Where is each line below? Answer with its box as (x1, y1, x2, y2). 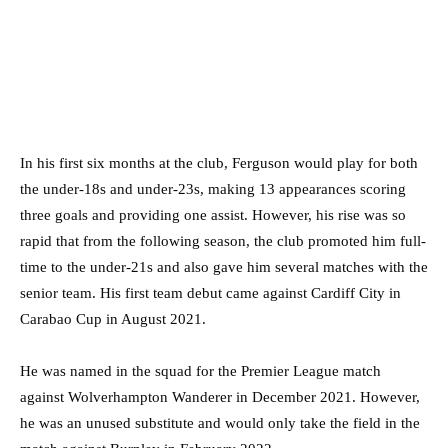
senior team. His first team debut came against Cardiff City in (20, 284, 401, 301)
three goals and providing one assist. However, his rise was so (20, 206, 406, 223)
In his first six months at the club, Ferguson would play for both (20, 154, 418, 171)
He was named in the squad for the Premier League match (20, 362, 381, 379)
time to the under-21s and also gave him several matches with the (20, 258, 428, 275)
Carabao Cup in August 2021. (20, 310, 206, 327)
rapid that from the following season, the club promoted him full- (20, 232, 426, 249)
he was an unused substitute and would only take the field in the (20, 414, 420, 431)
